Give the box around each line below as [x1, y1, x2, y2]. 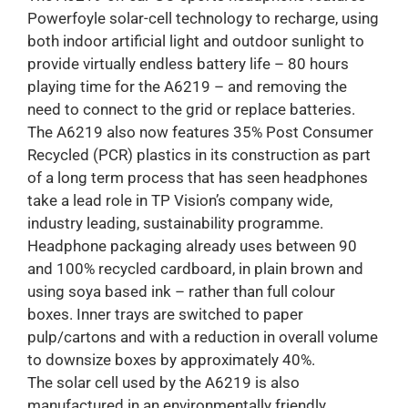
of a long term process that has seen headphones [26, 168, 368, 187]
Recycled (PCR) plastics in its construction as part [26, 145, 371, 164]
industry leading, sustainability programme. [26, 213, 323, 232]
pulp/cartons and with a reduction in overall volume [26, 327, 378, 346]
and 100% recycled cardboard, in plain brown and [26, 259, 363, 278]
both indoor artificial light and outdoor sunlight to [26, 31, 364, 50]
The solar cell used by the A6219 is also [26, 372, 300, 392]
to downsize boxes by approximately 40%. [26, 350, 315, 369]
